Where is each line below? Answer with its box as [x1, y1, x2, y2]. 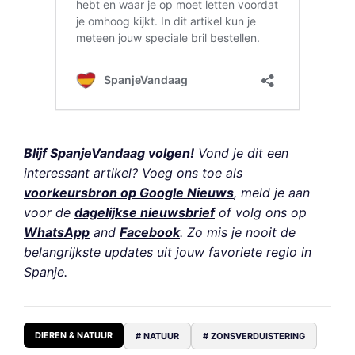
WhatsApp [24, 224, 90, 241]
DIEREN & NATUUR [35, 330, 113, 342]
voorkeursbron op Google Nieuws [24, 185, 234, 201]
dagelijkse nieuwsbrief [74, 204, 215, 221]
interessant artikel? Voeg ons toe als [24, 165, 242, 181]
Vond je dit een [194, 145, 288, 162]
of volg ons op [215, 204, 307, 221]
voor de [24, 204, 74, 221]
